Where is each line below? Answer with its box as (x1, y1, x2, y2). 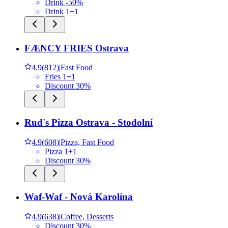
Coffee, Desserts (61, 212, 113, 221)
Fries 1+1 (45, 72, 75, 81)
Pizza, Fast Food (61, 137, 114, 147)
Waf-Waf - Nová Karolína (24, 191, 133, 203)
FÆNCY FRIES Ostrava (24, 42, 129, 53)
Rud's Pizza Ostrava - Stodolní (24, 117, 153, 128)
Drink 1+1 (45, 7, 78, 16)
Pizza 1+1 (45, 147, 77, 156)
